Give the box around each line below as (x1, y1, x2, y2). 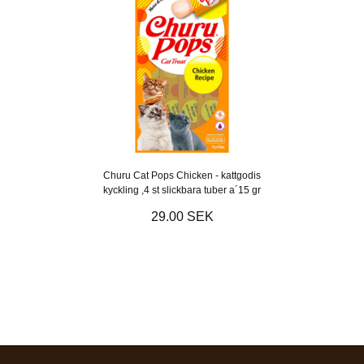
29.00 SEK (150, 209, 214, 223)
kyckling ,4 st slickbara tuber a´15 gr (103, 184, 261, 196)
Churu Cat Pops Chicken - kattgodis (103, 169, 261, 181)
